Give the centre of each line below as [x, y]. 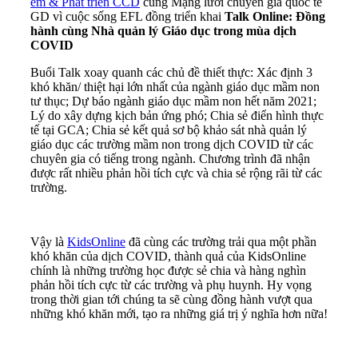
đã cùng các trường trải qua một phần [221, 241]
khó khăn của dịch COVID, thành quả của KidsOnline [168, 256]
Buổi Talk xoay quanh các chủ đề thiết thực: [143, 72]
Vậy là [49, 241]
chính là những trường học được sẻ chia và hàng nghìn [168, 270]
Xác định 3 [284, 72]
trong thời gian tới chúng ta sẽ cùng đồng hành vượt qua [171, 299]
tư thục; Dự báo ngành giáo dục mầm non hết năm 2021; [173, 101]
